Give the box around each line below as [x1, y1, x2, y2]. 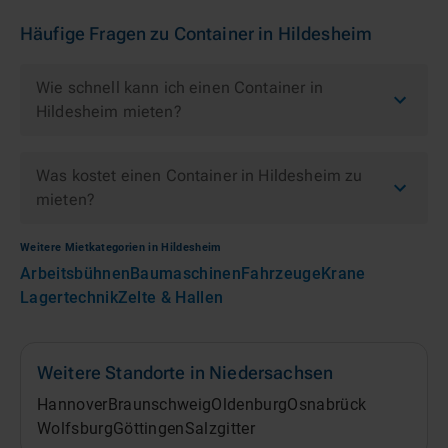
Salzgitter [184, 419, 255, 439]
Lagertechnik [20, 288, 118, 307]
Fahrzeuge [241, 264, 321, 283]
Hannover [37, 395, 108, 415]
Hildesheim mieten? [36, 102, 182, 121]
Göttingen [112, 419, 185, 439]
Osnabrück [287, 395, 367, 415]
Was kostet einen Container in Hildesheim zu [36, 166, 363, 185]
